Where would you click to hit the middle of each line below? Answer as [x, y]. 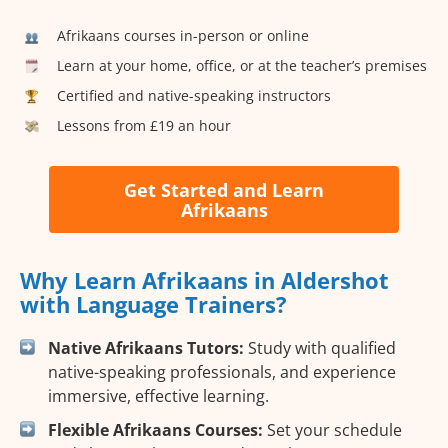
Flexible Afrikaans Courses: [155, 430]
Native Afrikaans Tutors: [146, 348]
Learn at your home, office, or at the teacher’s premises [242, 65]
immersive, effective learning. [158, 396]
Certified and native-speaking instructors [194, 95]
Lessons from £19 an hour [144, 125]
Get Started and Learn [224, 189]
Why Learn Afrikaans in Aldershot [204, 280]
